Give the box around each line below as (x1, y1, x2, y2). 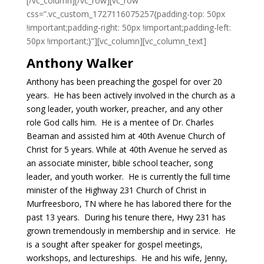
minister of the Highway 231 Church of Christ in (26, 184, 206, 196)
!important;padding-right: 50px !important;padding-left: (26, 22, 231, 33)
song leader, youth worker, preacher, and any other (26, 103, 223, 114)
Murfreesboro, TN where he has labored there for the (26, 198, 232, 209)
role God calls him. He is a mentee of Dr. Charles (26, 117, 214, 128)
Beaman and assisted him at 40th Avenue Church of (26, 130, 225, 141)
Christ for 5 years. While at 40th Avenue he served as (26, 144, 227, 155)
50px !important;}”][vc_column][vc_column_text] (26, 35, 206, 47)
